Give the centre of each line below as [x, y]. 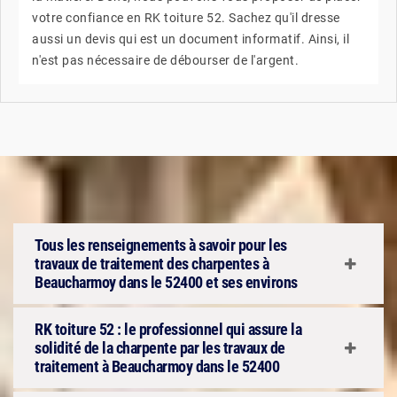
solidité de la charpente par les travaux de [160, 348]
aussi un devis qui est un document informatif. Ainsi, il [191, 39]
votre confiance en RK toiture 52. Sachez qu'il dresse [186, 18]
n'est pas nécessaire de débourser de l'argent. [165, 60]
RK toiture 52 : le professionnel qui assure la [168, 329]
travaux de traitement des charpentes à [152, 264]
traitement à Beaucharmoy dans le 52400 [157, 366]
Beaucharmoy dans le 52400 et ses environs [166, 282]
